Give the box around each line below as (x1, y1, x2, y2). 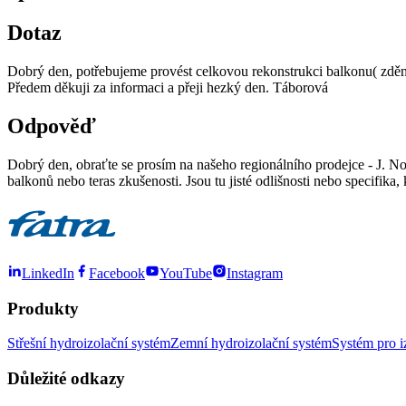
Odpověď (7, 113, 96, 138)
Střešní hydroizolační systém (7, 335, 170, 352)
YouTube (159, 265, 212, 281)
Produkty (7, 298, 79, 318)
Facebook (89, 265, 145, 281)
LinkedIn (22, 265, 74, 281)
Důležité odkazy (7, 369, 125, 389)
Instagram (227, 265, 283, 281)
